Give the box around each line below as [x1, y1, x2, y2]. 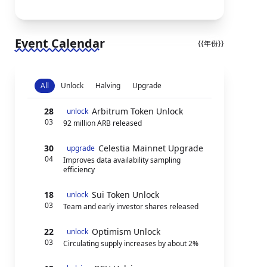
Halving [95, 80, 120, 91]
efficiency [63, 164, 95, 175]
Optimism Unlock [91, 226, 160, 237]
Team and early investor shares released [63, 201, 198, 212]
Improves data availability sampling [63, 155, 181, 165]
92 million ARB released [63, 118, 142, 128]
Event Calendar [14, 35, 105, 51]
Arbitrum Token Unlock [91, 105, 183, 117]
